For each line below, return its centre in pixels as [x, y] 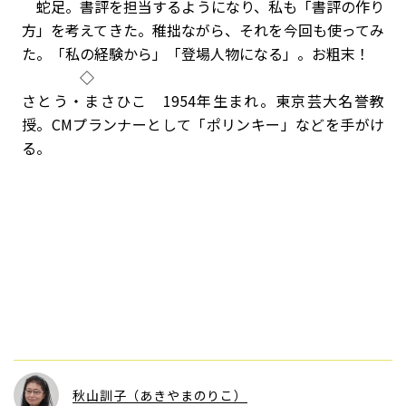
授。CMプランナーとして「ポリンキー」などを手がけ [203, 124]
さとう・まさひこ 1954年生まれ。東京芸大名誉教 [203, 101]
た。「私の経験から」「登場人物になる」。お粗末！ [196, 53]
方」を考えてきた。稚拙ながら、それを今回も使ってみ [203, 30]
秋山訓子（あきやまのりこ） [160, 395]
